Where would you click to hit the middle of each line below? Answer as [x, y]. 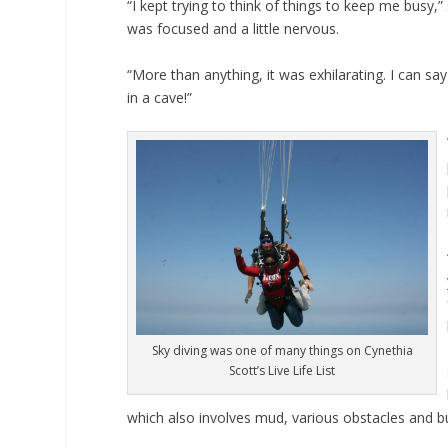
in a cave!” [160, 97]
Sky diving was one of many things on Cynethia [282, 350]
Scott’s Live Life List [282, 370]
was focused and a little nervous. [233, 29]
